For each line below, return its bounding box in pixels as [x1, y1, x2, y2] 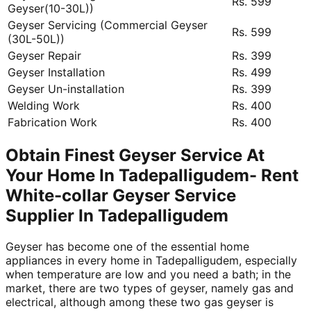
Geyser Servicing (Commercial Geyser [8, 17, 208, 32]
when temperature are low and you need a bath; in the [6, 267, 291, 281]
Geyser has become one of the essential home [6, 239, 249, 253]
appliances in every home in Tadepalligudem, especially [6, 253, 297, 267]
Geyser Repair [8, 48, 81, 62]
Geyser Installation [8, 65, 105, 79]
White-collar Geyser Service [6, 185, 236, 205]
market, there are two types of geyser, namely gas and [6, 280, 294, 295]
